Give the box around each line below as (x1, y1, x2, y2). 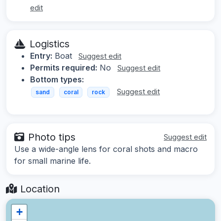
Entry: (30, 50, 52, 61)
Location (17, 183, 60, 195)
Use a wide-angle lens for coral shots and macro (14, 144, 198, 154)
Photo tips (28, 131, 75, 144)
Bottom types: (30, 74, 84, 84)
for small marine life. (14, 156, 91, 166)
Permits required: (30, 62, 97, 73)
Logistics (30, 37, 70, 50)
